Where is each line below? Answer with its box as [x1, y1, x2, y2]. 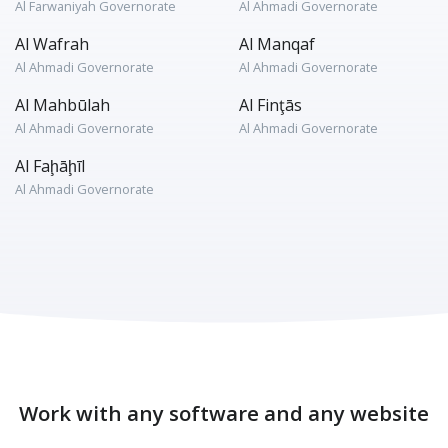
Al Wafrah [15, 33, 89, 55]
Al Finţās [239, 94, 302, 116]
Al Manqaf [239, 33, 315, 55]
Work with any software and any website [19, 399, 429, 427]
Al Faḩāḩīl [15, 155, 85, 177]
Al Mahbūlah [15, 94, 110, 116]
